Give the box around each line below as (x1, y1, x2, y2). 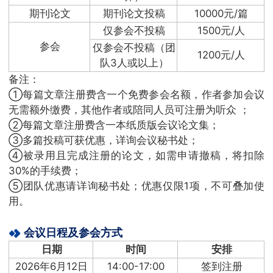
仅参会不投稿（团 (93, 41, 176, 54)
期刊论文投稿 (103, 7, 166, 19)
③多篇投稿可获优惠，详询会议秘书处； (9, 133, 199, 146)
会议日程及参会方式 (24, 225, 122, 239)
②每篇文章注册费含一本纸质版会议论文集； (9, 118, 222, 131)
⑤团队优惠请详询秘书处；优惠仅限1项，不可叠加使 (9, 179, 264, 192)
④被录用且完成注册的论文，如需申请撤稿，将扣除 (9, 149, 264, 161)
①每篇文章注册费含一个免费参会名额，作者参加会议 (9, 88, 264, 101)
